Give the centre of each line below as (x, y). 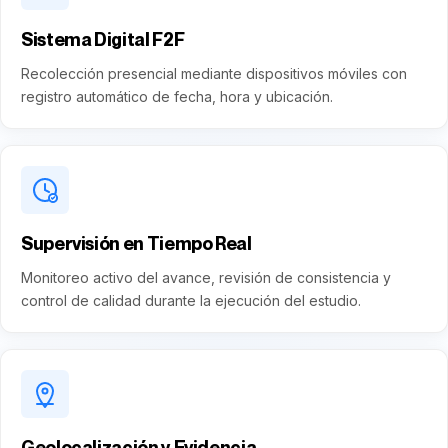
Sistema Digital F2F (103, 39)
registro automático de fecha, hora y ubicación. (177, 96)
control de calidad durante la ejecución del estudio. (191, 300)
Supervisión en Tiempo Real (136, 243)
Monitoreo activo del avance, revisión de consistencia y (206, 277)
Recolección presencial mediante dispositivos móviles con (214, 73)
